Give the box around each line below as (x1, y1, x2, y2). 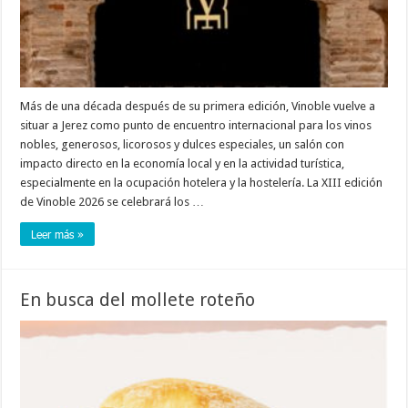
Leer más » (31, 226, 85, 241)
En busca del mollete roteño (20, 288, 256, 311)
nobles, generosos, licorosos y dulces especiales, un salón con (20, 137, 345, 151)
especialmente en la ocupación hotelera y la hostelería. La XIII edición (20, 175, 383, 189)
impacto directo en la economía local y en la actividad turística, (20, 156, 345, 170)
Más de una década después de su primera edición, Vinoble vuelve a (20, 98, 376, 113)
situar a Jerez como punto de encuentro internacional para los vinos (20, 117, 372, 132)
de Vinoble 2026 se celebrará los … (20, 194, 205, 209)
